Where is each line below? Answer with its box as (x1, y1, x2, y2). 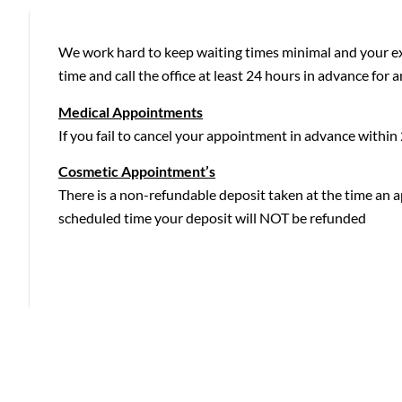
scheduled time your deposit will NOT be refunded (58, 209, 366, 226)
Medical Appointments (58, 102, 203, 120)
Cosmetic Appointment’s (58, 162, 215, 179)
